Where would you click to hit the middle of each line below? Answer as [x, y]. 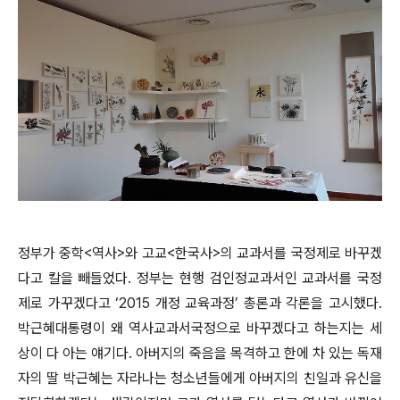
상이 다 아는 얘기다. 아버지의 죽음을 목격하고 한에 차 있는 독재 [200, 354]
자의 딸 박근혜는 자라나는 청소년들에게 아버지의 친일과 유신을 [200, 379]
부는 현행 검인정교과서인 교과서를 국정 [266, 279]
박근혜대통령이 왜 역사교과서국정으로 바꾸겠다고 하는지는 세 [200, 329]
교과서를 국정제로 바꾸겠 [310, 254]
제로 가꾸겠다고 [67, 304]
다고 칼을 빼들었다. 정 [84, 279]
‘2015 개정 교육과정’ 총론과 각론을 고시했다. [249, 304]
